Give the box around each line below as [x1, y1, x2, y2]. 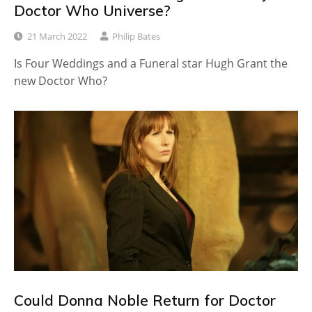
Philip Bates [112, 30, 160, 43]
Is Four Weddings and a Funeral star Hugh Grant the [14, 56, 288, 72]
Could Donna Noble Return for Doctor [14, 290, 276, 309]
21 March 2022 [27, 30, 87, 43]
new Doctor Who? [14, 73, 107, 89]
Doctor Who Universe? [14, 1, 171, 20]
